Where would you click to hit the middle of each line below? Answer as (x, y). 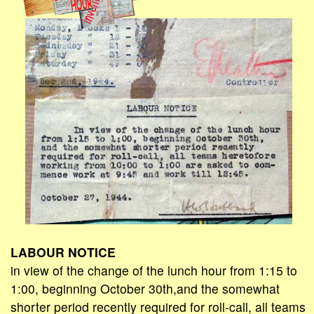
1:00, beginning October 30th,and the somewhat (145, 289)
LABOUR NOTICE (63, 252)
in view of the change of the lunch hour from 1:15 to (154, 271)
